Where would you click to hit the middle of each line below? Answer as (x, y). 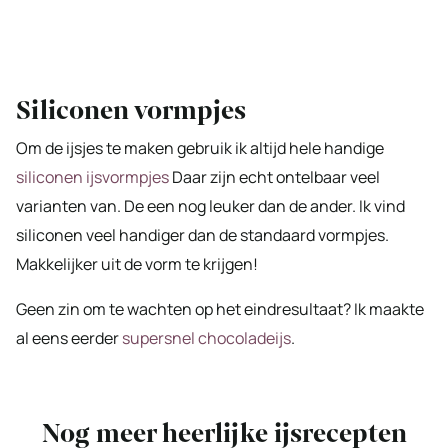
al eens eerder (69, 337)
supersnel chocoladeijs (206, 337)
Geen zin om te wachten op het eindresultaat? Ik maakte (220, 308)
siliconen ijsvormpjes (92, 176)
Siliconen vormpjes (131, 110)
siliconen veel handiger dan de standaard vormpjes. (202, 234)
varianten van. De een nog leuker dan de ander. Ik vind (210, 205)
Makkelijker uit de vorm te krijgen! (137, 263)
